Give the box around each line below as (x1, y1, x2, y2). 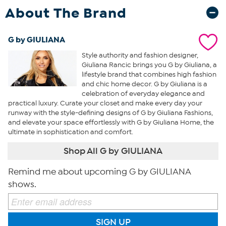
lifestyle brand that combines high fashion (81, 70, 216, 79)
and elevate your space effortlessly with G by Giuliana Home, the (8, 118, 214, 127)
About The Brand (5, 4, 127, 22)
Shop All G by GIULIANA (64, 145, 162, 156)
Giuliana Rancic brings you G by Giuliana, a (81, 60, 217, 69)
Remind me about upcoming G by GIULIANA (8, 166, 191, 177)
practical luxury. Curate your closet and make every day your (8, 98, 202, 107)
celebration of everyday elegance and (81, 89, 205, 98)
